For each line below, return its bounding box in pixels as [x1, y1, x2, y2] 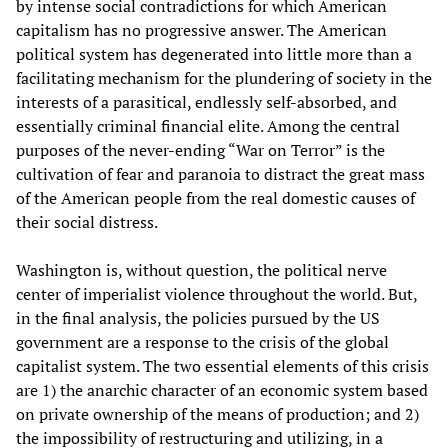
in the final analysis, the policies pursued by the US [16, 306, 380, 329]
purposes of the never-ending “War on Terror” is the [16, 138, 385, 161]
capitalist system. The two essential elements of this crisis [16, 354, 429, 377]
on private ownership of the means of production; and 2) [16, 402, 419, 425]
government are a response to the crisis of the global [16, 330, 389, 353]
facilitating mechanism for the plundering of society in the [16, 66, 432, 89]
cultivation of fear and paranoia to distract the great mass [16, 162, 425, 185]
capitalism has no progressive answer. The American [16, 18, 387, 41]
